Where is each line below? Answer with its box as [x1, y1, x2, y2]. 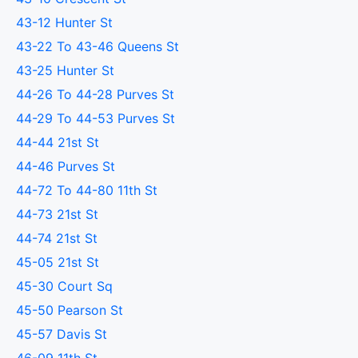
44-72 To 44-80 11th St [16, 182, 157, 198]
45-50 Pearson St [16, 302, 123, 318]
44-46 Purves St [16, 158, 115, 174]
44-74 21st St [16, 230, 97, 246]
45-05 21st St [16, 254, 99, 270]
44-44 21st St [16, 134, 99, 150]
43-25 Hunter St [16, 62, 115, 78]
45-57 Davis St [16, 326, 107, 342]
